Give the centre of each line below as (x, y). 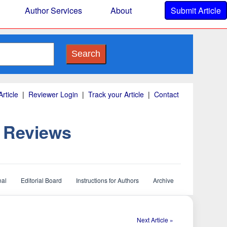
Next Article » (155, 220)
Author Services (53, 10)
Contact (166, 94)
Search (86, 54)
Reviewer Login (53, 94)
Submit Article (196, 10)
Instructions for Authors (107, 180)
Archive (163, 180)
